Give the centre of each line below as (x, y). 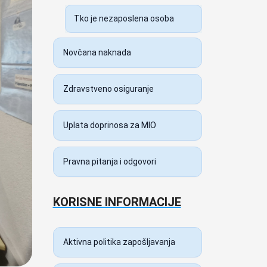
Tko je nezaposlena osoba (124, 18)
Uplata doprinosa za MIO (109, 125)
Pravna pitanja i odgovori (109, 162)
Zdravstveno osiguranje (108, 89)
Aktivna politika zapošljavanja (119, 242)
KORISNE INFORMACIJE (117, 202)
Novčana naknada (97, 52)
